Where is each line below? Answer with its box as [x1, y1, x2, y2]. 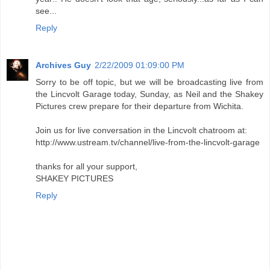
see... [36, 6, 57, 16]
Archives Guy [36, 60, 91, 71]
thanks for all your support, [36, 162, 137, 172]
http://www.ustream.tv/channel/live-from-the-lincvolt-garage [36, 137, 260, 148]
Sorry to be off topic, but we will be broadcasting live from [36, 77, 263, 87]
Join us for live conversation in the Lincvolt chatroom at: [36, 125, 247, 136]
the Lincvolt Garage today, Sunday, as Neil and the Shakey [36, 89, 263, 99]
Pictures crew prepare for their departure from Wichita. [36, 101, 243, 111]
